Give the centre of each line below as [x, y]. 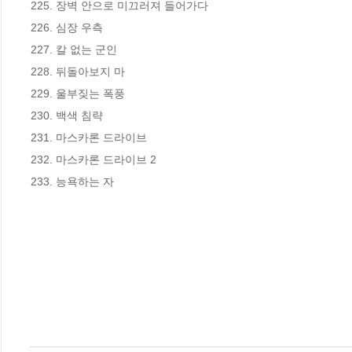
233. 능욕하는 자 [72, 181]
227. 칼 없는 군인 [74, 49]
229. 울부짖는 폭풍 [78, 93]
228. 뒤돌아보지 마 [78, 71]
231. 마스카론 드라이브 [89, 137]
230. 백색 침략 [67, 115]
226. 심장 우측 [67, 27]
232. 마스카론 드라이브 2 [93, 159]
